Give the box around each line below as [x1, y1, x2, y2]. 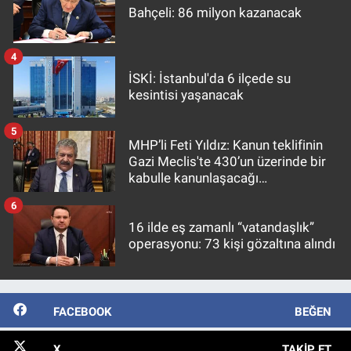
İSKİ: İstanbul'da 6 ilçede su [128, 71, 291, 87]
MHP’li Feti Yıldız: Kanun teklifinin [128, 136, 323, 153]
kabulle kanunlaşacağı [128, 169, 259, 186]
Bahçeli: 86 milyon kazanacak [128, 4, 302, 20]
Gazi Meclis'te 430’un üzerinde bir [128, 153, 326, 169]
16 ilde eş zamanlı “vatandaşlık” [128, 219, 314, 236]
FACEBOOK [52, 305, 112, 320]
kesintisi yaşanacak [128, 87, 244, 103]
